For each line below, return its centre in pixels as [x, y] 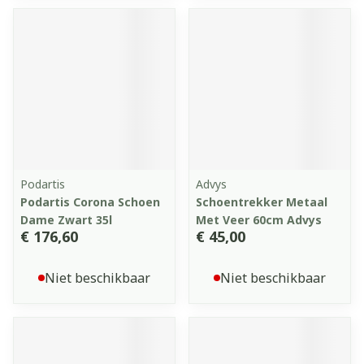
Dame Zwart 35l [66, 220]
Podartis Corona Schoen [90, 202]
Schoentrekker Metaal [262, 202]
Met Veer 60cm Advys [259, 220]
